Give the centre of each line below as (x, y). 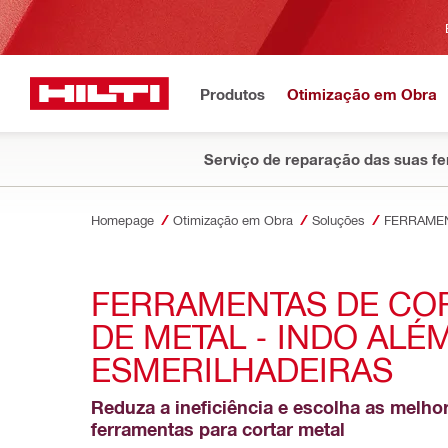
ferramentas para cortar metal (218, 428)
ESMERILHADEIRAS (242, 368)
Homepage (122, 219)
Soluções (338, 219)
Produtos (232, 93)
